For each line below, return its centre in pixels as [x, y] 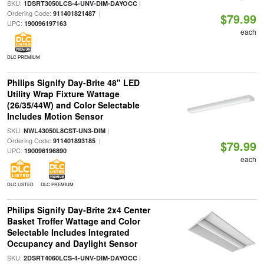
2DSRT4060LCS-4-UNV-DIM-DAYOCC [80, 258]
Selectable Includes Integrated [68, 232]
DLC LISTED [20, 184]
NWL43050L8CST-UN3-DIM [64, 131]
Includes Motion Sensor [55, 116]
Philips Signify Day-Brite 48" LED [73, 82]
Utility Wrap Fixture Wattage [63, 94]
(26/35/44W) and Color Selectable [73, 105]
